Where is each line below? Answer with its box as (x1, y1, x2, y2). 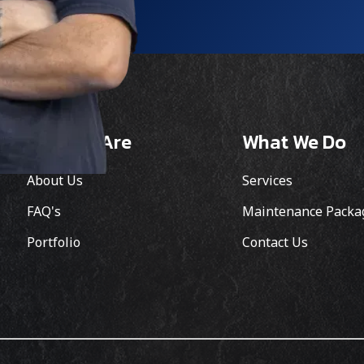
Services (242, 171, 293, 190)
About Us (27, 171, 84, 190)
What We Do (242, 127, 347, 156)
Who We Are (27, 127, 132, 156)
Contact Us (242, 233, 309, 252)
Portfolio (27, 233, 81, 252)
